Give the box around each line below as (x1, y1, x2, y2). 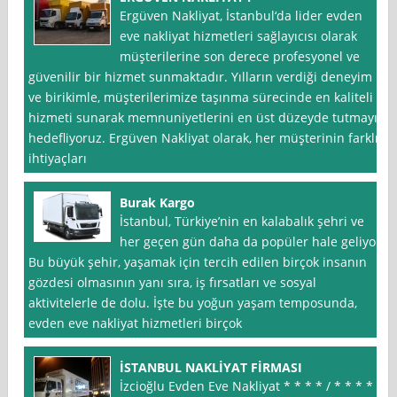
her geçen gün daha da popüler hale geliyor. (120, 233, 385, 251)
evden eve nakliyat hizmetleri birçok (28, 315, 243, 332)
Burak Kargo (120, 194, 196, 212)
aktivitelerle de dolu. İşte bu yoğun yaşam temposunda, (28, 294, 358, 312)
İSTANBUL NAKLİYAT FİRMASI (120, 359, 303, 377)
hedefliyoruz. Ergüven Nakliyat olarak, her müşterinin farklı (28, 129, 379, 147)
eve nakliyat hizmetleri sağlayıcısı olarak (120, 27, 358, 45)
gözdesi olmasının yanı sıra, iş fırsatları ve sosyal (28, 274, 317, 292)
